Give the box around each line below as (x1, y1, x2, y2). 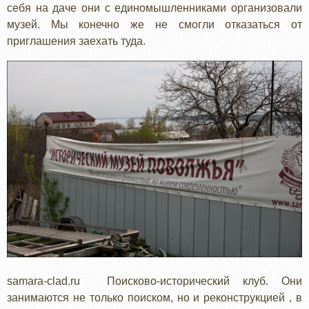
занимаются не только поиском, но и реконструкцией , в (7, 291, 302, 303)
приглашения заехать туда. (7, 34, 146, 47)
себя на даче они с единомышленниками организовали (7, 1, 302, 14)
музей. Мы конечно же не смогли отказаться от (7, 18, 302, 30)
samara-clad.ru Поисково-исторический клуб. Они (7, 275, 302, 287)
